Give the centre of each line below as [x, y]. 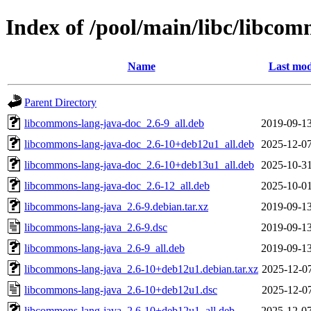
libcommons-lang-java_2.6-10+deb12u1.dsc [121, 289]
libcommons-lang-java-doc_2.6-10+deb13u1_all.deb [139, 165]
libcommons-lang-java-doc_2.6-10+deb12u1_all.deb [139, 144]
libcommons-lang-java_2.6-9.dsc [96, 227]
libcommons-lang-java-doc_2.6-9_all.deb [114, 123]
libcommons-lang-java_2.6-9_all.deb [104, 248]
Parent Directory [60, 102]
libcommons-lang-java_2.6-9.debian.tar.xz [116, 206]
